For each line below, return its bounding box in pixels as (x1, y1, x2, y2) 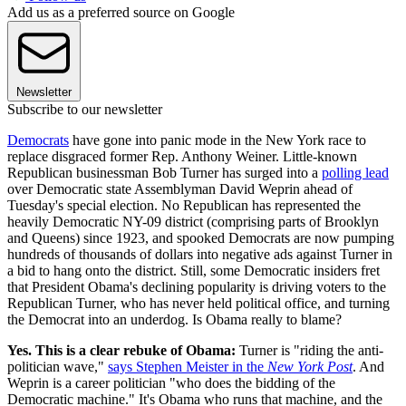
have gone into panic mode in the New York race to (69, 132, 366, 149)
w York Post (284, 359, 353, 375)
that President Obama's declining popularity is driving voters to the (7, 279, 386, 295)
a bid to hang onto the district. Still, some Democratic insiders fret (7, 263, 380, 279)
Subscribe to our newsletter (7, 101, 162, 118)
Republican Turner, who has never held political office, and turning (7, 295, 390, 312)
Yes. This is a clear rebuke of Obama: (7, 343, 236, 359)
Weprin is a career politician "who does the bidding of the (7, 375, 335, 391)
